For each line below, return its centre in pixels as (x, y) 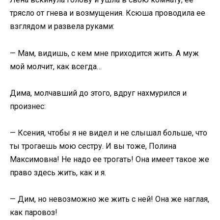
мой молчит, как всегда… (56, 66)
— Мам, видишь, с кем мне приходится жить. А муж (104, 53)
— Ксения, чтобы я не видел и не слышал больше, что (109, 133)
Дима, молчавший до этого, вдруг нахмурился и (98, 93)
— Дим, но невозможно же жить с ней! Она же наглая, (110, 199)
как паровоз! (34, 213)
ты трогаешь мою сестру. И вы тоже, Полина (93, 146)
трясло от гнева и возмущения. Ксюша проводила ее (108, 13)
